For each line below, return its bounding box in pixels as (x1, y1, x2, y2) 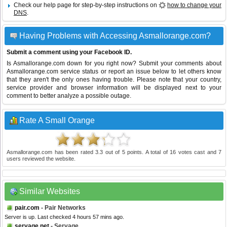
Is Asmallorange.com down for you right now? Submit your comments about (7, 60, 221, 67)
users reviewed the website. (7, 156, 75, 162)
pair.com (15, 204, 40, 212)
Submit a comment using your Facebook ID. (7, 49, 132, 56)
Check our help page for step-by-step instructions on (14, 2, 159, 9)
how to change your (167, 2, 221, 9)
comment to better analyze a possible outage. (7, 92, 131, 100)
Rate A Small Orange (19, 116, 95, 125)
